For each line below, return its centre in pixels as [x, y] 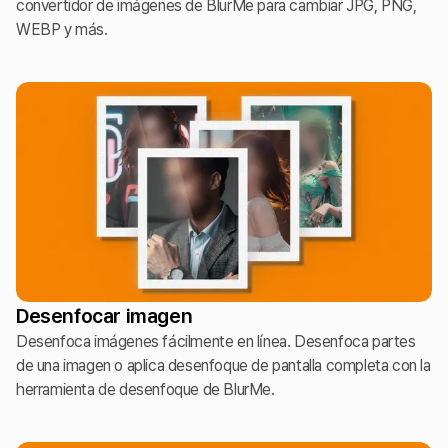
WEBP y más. [62, 29]
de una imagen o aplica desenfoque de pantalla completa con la [223, 365]
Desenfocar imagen [104, 316]
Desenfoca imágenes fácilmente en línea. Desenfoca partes [216, 341]
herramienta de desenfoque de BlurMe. [145, 389]
